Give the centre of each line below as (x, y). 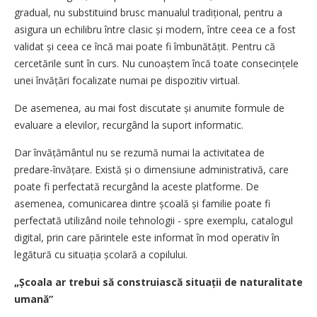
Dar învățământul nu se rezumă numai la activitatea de (139, 152)
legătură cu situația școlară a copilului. (102, 254)
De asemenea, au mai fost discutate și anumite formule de (149, 108)
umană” (34, 299)
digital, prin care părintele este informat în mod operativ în (147, 237)
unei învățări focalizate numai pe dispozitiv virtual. (127, 80)
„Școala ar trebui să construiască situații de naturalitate (158, 282)
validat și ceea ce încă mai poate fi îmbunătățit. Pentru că (145, 46)
